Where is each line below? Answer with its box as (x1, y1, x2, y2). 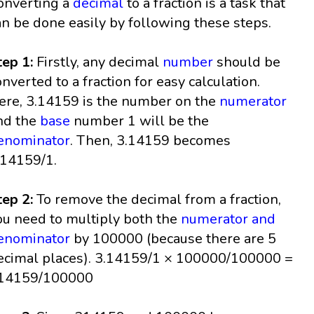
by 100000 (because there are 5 (70, 229, 277, 249)
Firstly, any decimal (36, 53, 163, 72)
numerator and (181, 210, 276, 229)
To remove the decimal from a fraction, (36, 190, 282, 210)
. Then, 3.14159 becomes (70, 131, 231, 151)
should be (213, 53, 281, 72)
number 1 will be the (70, 111, 210, 131)
